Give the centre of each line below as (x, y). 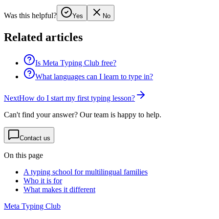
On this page (23, 155)
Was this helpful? (30, 15)
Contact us (35, 138)
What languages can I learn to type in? (94, 76)
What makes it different (59, 189)
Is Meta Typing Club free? (76, 63)
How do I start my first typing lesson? (77, 98)
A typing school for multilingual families (86, 172)
